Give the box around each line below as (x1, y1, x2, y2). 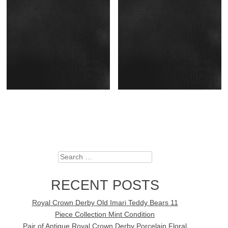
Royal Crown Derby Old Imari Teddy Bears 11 (32, 198, 178, 207)
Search (58, 153, 81, 161)
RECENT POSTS (50, 177, 159, 193)
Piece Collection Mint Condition (55, 210, 155, 218)
